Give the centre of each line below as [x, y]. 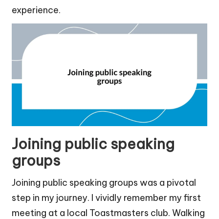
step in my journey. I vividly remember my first [106, 198]
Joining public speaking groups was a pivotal [104, 183]
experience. [36, 10]
